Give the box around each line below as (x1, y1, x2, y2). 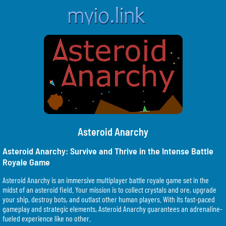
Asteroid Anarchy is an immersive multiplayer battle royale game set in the (3, 175, 209, 185)
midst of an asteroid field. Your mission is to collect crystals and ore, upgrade (3, 184, 216, 194)
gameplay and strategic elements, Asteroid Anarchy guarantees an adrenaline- (3, 203, 222, 213)
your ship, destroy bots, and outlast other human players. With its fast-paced (3, 194, 215, 204)
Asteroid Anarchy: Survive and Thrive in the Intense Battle (3, 145, 213, 156)
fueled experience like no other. (3, 213, 91, 223)
